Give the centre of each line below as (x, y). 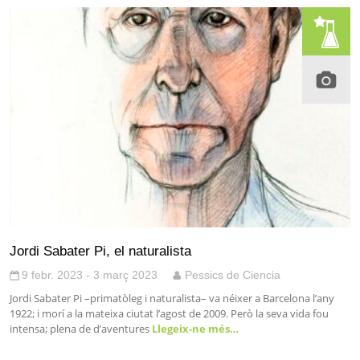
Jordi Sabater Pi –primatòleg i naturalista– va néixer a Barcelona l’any (172, 299)
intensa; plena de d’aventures (80, 329)
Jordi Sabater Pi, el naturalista (100, 251)
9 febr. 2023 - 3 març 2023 (90, 275)
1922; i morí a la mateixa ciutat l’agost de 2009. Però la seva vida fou (169, 314)
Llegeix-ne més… (194, 329)
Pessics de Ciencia (233, 275)
